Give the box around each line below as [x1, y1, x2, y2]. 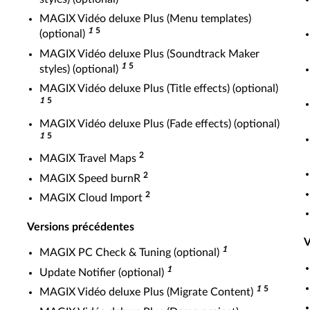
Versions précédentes [27, 221, 134, 232]
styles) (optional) [39, 63, 121, 75]
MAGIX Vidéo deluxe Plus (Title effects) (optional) [39, 83, 278, 94]
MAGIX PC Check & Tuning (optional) [39, 247, 222, 258]
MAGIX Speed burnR [39, 172, 143, 184]
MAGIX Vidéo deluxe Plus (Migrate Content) [39, 286, 256, 298]
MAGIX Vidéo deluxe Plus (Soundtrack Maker [39, 48, 259, 60]
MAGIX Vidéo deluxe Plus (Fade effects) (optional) [39, 118, 280, 129]
